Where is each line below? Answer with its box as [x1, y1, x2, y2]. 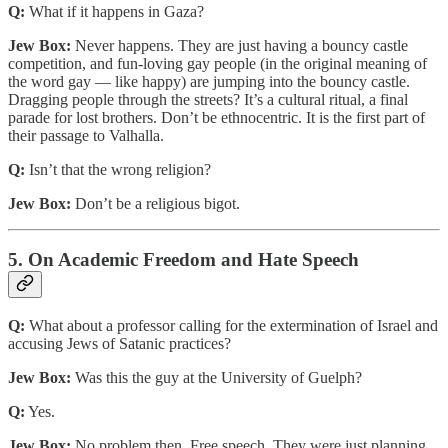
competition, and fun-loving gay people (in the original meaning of [8, 54, 427, 72]
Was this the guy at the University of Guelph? [71, 368, 362, 386]
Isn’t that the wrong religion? [25, 160, 215, 178]
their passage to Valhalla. [8, 126, 164, 144]
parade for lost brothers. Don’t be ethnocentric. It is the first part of [8, 108, 425, 126]
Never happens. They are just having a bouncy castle [71, 36, 408, 54]
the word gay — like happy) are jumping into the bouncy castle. [8, 72, 410, 90]
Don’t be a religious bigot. [71, 194, 244, 212]
